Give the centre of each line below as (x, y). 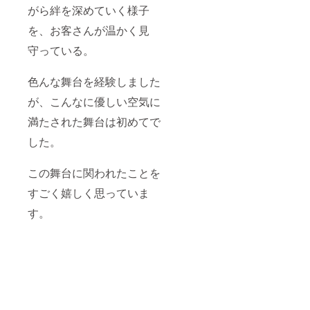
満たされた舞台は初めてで (94, 121)
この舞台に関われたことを (94, 172)
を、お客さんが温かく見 (89, 30)
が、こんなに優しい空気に (94, 101)
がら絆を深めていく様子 (89, 10)
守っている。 (61, 50)
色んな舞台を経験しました (94, 81)
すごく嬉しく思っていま (89, 192)
